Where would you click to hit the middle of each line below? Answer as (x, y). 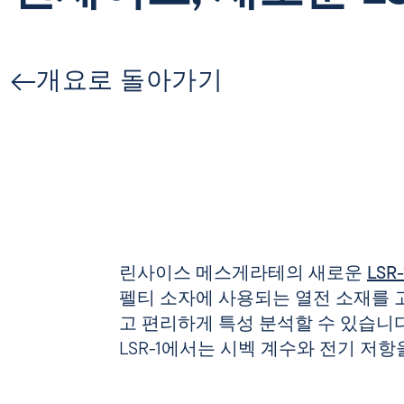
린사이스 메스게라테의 (214, 275)
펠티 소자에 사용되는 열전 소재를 (257, 300)
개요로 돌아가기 (129, 82)
